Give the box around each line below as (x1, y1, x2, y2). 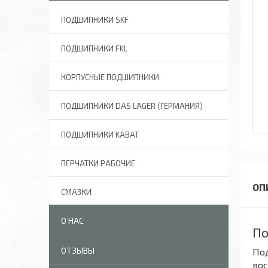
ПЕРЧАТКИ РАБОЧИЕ (61, 159, 135, 168)
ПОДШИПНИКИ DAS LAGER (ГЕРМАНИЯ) (61, 101, 203, 111)
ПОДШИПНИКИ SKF (61, 15, 129, 25)
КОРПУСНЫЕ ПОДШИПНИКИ (61, 72, 159, 82)
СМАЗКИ (61, 187, 92, 197)
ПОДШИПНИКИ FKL (61, 44, 127, 53)
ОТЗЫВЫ (61, 245, 95, 255)
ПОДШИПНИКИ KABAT (61, 130, 139, 139)
